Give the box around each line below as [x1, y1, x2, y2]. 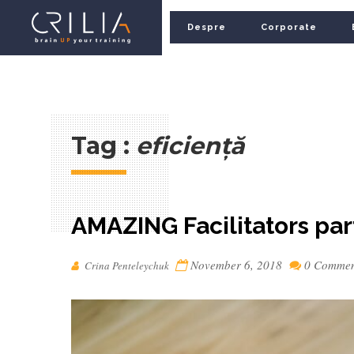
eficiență [136, 131, 245, 160]
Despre [187, 22, 227, 32]
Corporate [261, 22, 318, 32]
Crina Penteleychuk [82, 258, 169, 273]
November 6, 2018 [190, 257, 282, 273]
